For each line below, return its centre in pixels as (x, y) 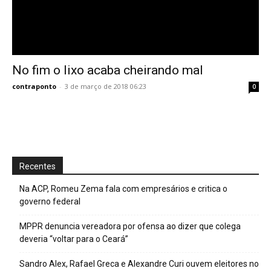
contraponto (34, 86)
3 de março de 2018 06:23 (106, 86)
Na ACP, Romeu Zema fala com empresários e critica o (123, 188)
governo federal (50, 201)
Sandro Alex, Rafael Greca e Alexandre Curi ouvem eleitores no (139, 263)
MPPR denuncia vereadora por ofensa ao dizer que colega (130, 226)
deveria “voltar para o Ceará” (74, 239)
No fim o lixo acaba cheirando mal (108, 70)
